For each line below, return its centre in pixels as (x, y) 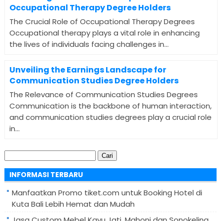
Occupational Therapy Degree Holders (90, 8)
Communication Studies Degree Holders (94, 81)
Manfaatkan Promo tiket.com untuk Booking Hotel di (107, 192)
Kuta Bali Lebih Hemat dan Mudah (73, 204)
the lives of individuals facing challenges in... (89, 44)
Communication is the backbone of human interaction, (110, 106)
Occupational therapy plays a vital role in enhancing (104, 33)
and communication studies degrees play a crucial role (110, 117)
